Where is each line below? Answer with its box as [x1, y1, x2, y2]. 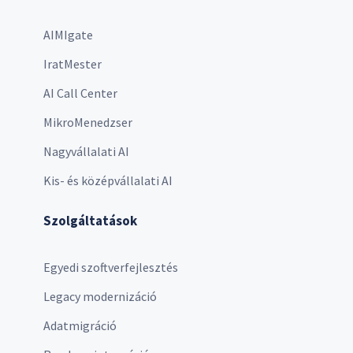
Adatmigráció [43, 317, 117, 333]
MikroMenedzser [43, 113, 132, 130]
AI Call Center [43, 84, 117, 101]
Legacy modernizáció [43, 288, 157, 304]
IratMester [43, 55, 102, 72]
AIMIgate [43, 26, 93, 43]
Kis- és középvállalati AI [43, 172, 173, 188]
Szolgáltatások [43, 211, 137, 229]
